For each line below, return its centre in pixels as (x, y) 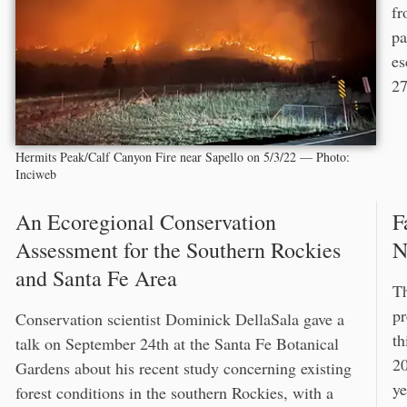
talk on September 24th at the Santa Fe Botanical (177, 344)
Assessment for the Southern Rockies (178, 250)
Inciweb (36, 174)
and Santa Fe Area (96, 278)
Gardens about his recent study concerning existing (184, 368)
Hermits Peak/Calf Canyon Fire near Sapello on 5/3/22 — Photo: (183, 157)
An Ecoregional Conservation (146, 222)
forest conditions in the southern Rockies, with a (174, 393)
